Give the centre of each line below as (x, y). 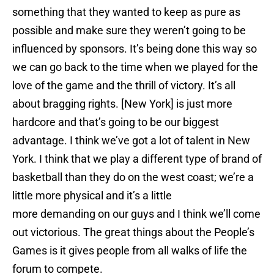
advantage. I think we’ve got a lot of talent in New (131, 141)
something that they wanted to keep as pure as (126, 12)
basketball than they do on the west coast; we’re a (133, 177)
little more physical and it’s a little (92, 196)
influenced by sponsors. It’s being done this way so (135, 49)
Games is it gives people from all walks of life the (130, 251)
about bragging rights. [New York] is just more (122, 104)
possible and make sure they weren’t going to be (129, 31)
